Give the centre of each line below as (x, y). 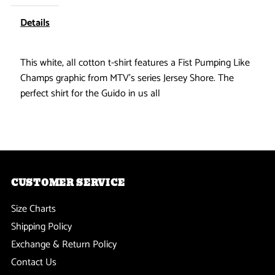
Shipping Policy (42, 227)
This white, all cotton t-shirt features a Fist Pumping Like (135, 63)
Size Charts (34, 209)
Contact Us (34, 262)
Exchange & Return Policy (64, 244)
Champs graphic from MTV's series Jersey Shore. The (127, 78)
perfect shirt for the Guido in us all (91, 93)
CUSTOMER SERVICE (68, 183)
